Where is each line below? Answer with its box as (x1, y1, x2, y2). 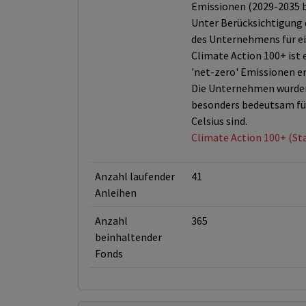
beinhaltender (95, 230, 162, 244)
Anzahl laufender (95, 169, 175, 183)
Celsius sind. (191, 114, 247, 128)
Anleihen (95, 186, 137, 199)
